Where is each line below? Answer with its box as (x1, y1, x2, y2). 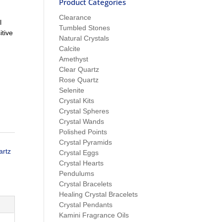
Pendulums (59, 169, 95, 177)
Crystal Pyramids (59, 138, 112, 146)
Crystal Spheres (59, 107, 110, 115)
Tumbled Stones (59, 24, 111, 32)
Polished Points (59, 128, 108, 136)
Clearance (59, 13, 92, 21)
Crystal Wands (59, 117, 105, 125)
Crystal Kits (59, 97, 95, 105)
